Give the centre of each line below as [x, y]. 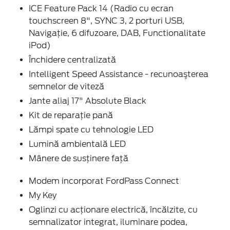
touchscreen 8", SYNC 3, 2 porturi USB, [107, 21]
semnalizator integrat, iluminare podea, [108, 222]
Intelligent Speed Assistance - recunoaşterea [119, 74]
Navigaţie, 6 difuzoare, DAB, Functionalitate [117, 33]
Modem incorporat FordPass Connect [104, 181]
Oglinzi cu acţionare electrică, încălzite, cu [113, 209]
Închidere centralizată [72, 60]
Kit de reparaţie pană [71, 115]
